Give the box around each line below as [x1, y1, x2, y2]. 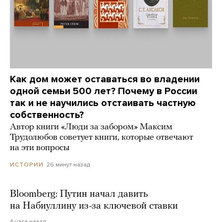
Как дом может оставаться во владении [10, 73, 200, 86]
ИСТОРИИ [10, 161, 44, 168]
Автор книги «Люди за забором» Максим [10, 122, 172, 132]
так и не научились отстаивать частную [10, 97, 196, 110]
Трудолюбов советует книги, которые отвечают [10, 133, 193, 143]
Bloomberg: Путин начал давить [10, 189, 148, 200]
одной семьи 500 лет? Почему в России [10, 85, 197, 98]
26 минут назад [47, 161, 90, 168]
